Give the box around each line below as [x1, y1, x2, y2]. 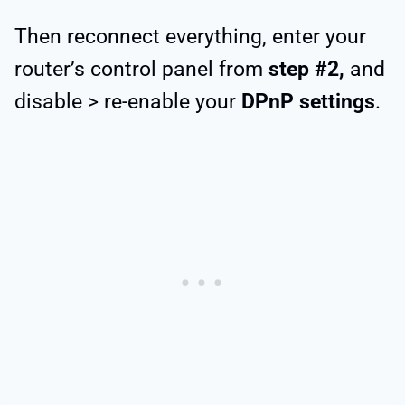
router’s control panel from [14, 57, 268, 82]
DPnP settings [241, 89, 375, 115]
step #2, [268, 57, 344, 82]
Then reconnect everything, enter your [14, 24, 366, 50]
